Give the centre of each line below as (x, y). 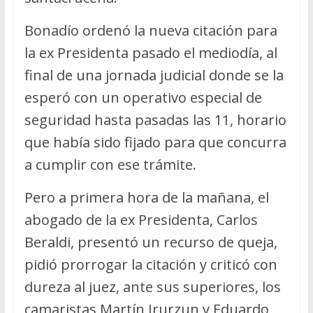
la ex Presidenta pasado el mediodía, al (151, 52)
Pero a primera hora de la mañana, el (146, 197)
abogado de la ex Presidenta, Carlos (141, 219)
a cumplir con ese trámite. (110, 164)
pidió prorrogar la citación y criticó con (151, 264)
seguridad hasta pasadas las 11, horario (155, 119)
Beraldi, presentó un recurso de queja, (151, 242)
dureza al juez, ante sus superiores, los (152, 286)
